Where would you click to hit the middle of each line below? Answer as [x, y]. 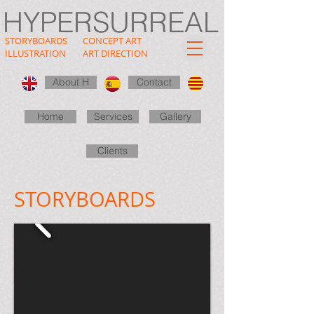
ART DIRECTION [115, 53]
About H [71, 82]
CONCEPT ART [112, 41]
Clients [112, 151]
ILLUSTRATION [35, 53]
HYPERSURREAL [111, 22]
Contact [154, 82]
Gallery [175, 116]
